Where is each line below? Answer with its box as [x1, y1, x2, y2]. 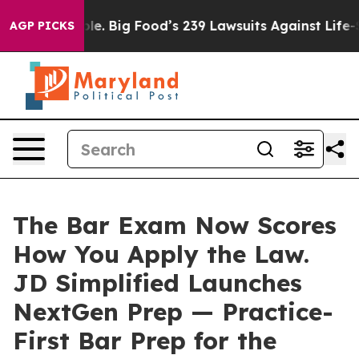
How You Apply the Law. [13, 239, 309, 269]
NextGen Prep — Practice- [13, 296, 333, 327]
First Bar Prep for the [13, 325, 276, 356]
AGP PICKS [10, 18, 75, 33]
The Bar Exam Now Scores [13, 210, 337, 240]
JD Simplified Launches [13, 268, 302, 298]
